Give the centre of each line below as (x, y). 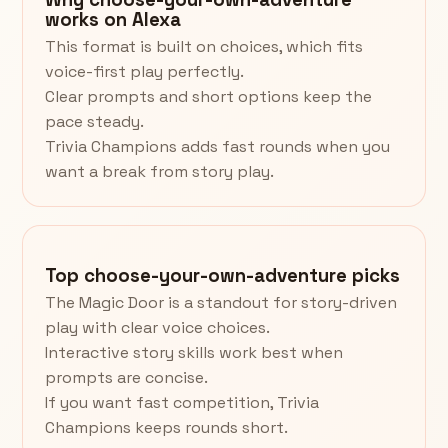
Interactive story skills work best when (194, 353)
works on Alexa (113, 19)
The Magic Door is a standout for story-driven (221, 303)
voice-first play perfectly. (144, 71)
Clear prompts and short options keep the (208, 96)
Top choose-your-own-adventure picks (222, 276)
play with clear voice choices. (157, 328)
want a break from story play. (159, 171)
